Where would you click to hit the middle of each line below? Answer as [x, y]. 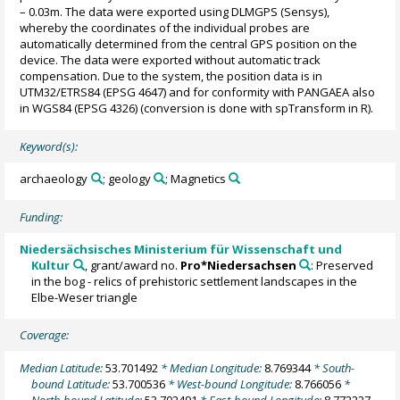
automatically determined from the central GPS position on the [189, 43]
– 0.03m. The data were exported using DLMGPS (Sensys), [175, 11]
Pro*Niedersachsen [238, 265]
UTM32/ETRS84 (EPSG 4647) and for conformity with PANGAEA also [198, 92]
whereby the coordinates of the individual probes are [165, 27]
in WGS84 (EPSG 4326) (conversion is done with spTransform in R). [197, 108]
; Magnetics [195, 178]
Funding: [42, 217]
